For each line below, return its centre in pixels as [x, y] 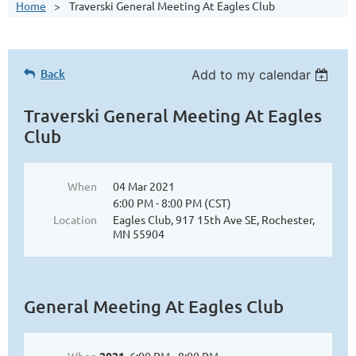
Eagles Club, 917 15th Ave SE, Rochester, [214, 219]
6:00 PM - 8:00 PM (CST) [172, 203]
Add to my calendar [252, 75]
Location [75, 219]
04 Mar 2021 [144, 186]
